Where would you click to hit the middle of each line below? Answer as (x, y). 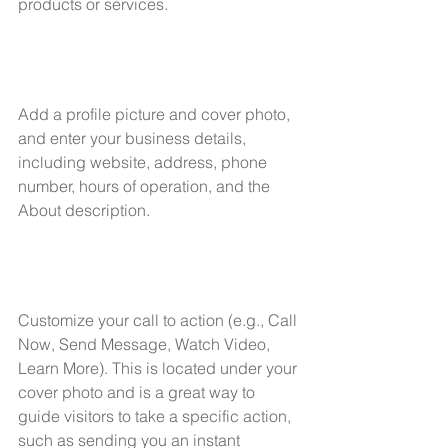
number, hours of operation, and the (146, 185)
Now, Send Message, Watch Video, (146, 343)
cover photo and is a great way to (138, 391)
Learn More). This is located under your (159, 367)
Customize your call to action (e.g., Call (159, 319)
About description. (84, 209)
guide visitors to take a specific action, (156, 415)
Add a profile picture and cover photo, (156, 113)
